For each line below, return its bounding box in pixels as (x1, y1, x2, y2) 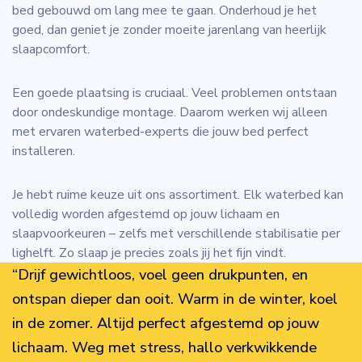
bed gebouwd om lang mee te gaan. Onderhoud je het (12, 2, 317, 20)
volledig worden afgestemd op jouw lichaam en (12, 205, 280, 224)
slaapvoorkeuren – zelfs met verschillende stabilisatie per (12, 225, 340, 243)
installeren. (12, 142, 75, 161)
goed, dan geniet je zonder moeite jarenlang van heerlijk (12, 21, 326, 40)
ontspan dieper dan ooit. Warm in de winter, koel (12, 289, 338, 309)
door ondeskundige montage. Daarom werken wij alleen (12, 103, 327, 122)
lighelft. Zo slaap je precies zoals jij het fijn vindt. (12, 244, 286, 263)
